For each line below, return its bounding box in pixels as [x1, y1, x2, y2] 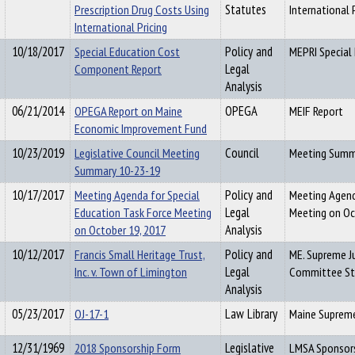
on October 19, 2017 [74, 221, 166, 239]
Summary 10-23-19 [74, 162, 160, 179]
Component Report [74, 60, 162, 78]
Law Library [225, 305, 277, 323]
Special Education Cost [74, 43, 180, 60]
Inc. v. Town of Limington [74, 263, 187, 281]
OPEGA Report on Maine [74, 102, 182, 120]
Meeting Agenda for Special [74, 186, 200, 204]
